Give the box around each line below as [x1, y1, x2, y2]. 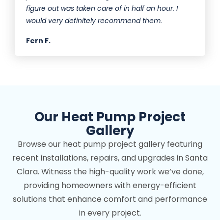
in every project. [79, 207, 141, 219]
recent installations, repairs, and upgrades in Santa [12, 152, 208, 164]
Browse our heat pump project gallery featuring [18, 138, 202, 150]
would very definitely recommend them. [26, 16, 162, 26]
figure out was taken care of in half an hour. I [26, 3, 178, 14]
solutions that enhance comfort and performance [13, 193, 207, 205]
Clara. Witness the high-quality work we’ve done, [16, 166, 204, 178]
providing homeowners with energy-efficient [24, 180, 196, 192]
